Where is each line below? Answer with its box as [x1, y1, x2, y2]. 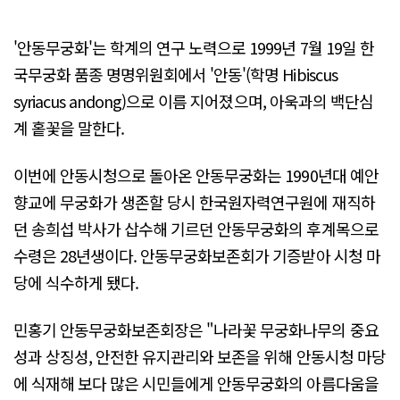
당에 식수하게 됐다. [13, 271, 139, 295]
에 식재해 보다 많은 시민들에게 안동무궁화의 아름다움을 [13, 371, 379, 396]
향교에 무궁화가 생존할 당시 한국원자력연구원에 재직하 [13, 190, 375, 214]
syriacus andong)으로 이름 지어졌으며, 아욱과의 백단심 [13, 88, 373, 112]
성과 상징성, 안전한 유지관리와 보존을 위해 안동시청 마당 [13, 345, 386, 369]
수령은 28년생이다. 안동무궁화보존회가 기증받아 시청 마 [13, 244, 380, 268]
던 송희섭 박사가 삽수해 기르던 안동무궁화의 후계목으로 [13, 217, 379, 241]
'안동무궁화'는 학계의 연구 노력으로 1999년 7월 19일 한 [13, 35, 374, 59]
